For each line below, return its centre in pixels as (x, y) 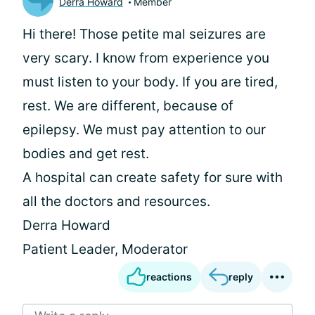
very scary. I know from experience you (146, 58)
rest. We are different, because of (128, 106)
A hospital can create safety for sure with (153, 178)
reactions (169, 277)
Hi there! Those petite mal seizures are (144, 34)
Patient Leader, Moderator (105, 249)
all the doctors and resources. (116, 201)
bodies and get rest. (86, 154)
